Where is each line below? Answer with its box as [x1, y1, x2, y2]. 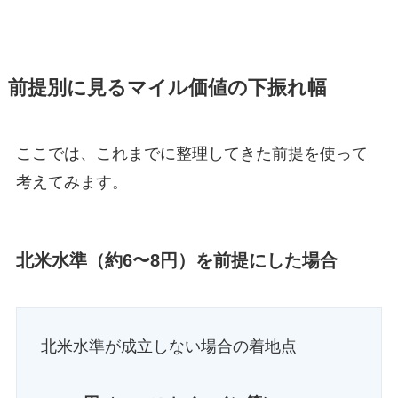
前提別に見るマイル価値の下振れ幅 [7, 76, 327, 99]
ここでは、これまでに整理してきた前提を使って [15, 144, 368, 163]
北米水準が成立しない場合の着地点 [40, 338, 297, 356]
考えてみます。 [15, 172, 128, 191]
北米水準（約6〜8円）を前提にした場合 [15, 251, 338, 271]
